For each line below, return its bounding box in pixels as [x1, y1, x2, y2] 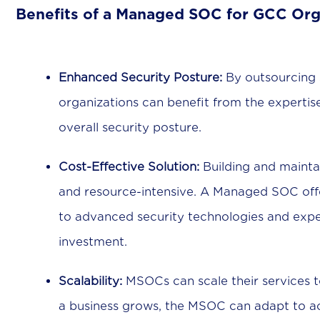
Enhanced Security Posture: [59, 71, 222, 85]
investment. [59, 235, 127, 249]
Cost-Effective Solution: [59, 160, 199, 174]
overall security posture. [59, 121, 201, 135]
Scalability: [59, 274, 122, 289]
